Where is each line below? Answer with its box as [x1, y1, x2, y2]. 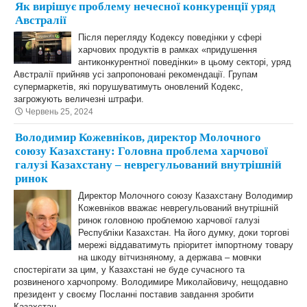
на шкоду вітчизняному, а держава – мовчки [78, 252, 261, 262]
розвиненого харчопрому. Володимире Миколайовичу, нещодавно [14, 277, 288, 287]
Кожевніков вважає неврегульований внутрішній [78, 203, 278, 213]
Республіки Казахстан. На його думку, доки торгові [78, 228, 289, 238]
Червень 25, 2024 [25, 107, 93, 116]
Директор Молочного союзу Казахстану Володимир [78, 191, 293, 201]
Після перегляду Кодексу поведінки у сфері [78, 32, 262, 42]
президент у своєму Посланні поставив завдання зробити [14, 289, 254, 299]
